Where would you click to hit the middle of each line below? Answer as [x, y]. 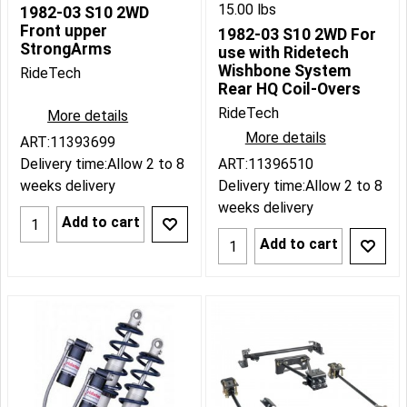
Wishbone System [285, 71]
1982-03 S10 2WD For [297, 35]
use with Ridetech [283, 53]
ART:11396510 [266, 164]
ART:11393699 [68, 143]
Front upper [64, 31]
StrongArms [66, 50]
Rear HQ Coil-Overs [289, 89]
